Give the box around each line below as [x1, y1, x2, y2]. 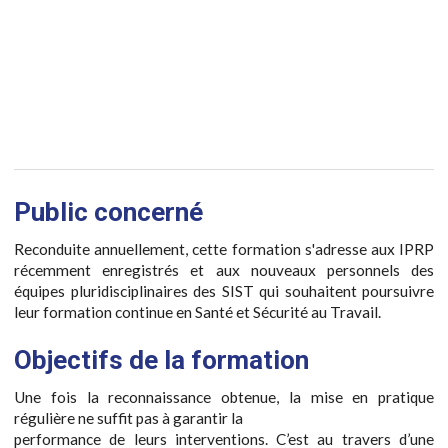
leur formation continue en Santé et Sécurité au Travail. [14, 302, 381, 321]
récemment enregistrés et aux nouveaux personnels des [14, 260, 434, 279]
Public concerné [14, 196, 203, 227]
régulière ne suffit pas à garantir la [14, 409, 243, 427]
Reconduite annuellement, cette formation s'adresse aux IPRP [14, 239, 434, 258]
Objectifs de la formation [14, 345, 309, 375]
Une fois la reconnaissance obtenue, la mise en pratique [14, 388, 434, 406]
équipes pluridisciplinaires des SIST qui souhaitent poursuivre [14, 281, 434, 300]
